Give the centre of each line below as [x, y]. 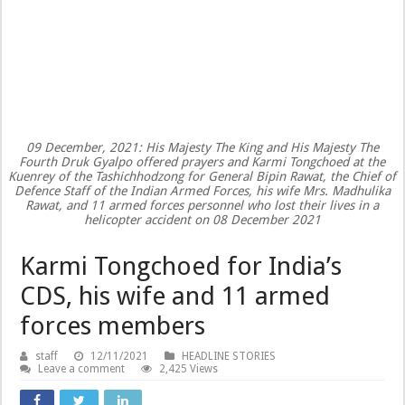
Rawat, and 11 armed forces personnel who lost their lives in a [202, 206]
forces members [113, 326]
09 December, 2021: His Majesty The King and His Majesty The [202, 148]
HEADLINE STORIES [229, 357]
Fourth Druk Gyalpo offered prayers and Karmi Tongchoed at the [202, 162]
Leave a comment [82, 369]
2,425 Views [189, 369]
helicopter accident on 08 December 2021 [202, 220]
